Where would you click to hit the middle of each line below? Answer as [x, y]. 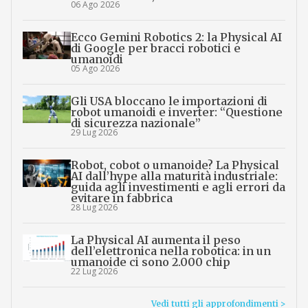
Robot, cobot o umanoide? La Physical [175, 165]
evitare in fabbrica [121, 198]
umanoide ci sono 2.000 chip [150, 262]
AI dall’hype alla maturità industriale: [174, 176]
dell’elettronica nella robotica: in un [170, 251]
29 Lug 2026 [94, 133]
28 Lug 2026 [94, 208]
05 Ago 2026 [95, 69]
